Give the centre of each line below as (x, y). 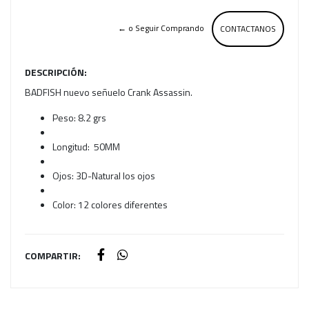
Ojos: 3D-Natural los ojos (104, 176)
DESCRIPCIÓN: (56, 72)
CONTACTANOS (248, 29)
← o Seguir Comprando (161, 28)
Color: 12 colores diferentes (110, 205)
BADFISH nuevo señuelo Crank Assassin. (109, 92)
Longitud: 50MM (86, 147)
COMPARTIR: (53, 256)
